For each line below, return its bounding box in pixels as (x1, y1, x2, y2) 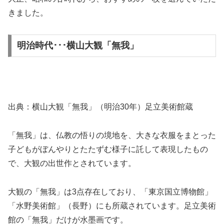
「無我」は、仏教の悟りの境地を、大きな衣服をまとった (8, 130, 216, 139)
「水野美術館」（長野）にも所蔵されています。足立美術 (8, 201, 216, 210)
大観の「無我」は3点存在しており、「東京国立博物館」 (8, 187, 212, 196)
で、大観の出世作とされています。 (8, 158, 136, 167)
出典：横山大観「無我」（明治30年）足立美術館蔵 (8, 102, 193, 111)
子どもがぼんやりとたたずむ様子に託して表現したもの (8, 144, 208, 153)
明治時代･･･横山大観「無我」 (16, 40, 147, 51)
